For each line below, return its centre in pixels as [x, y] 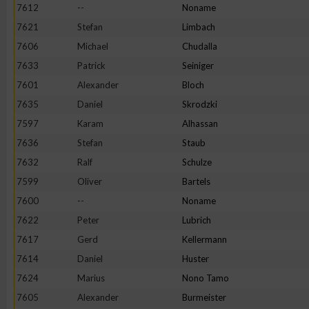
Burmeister [204, 297]
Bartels [196, 181]
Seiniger [198, 66]
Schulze [197, 162]
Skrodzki [200, 104]
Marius [91, 278]
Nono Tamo [206, 278]
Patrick [91, 66]
